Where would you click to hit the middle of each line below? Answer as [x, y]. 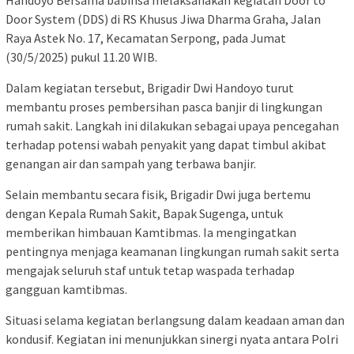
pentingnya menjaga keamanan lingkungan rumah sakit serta [172, 252]
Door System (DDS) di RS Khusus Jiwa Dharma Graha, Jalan [163, 19]
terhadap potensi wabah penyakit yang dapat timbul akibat [166, 145]
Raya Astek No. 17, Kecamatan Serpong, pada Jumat [146, 38]
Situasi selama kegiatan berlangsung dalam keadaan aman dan [175, 320]
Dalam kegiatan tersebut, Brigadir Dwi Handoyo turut [150, 88]
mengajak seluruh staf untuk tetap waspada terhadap [150, 271]
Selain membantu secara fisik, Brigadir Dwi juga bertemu [158, 195]
